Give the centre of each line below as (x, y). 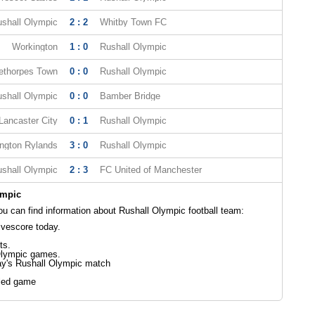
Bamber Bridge (130, 96)
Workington (34, 47)
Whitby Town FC (133, 22)
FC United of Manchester (150, 170)
